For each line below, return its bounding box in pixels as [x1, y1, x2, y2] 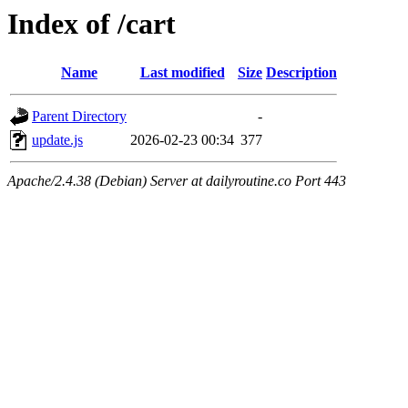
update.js [32, 132, 83, 148]
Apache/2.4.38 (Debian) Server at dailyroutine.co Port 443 [7, 173, 346, 189]
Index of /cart [7, 7, 176, 40]
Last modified [139, 65, 225, 81]
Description [266, 65, 337, 81]
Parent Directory [32, 108, 127, 125]
